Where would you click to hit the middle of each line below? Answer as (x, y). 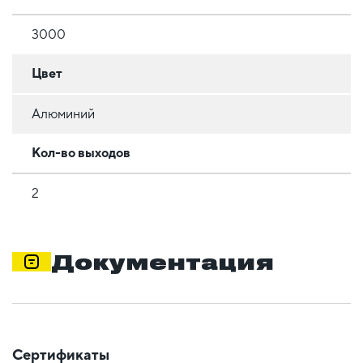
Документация (162, 261)
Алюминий (63, 113)
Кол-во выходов (81, 152)
